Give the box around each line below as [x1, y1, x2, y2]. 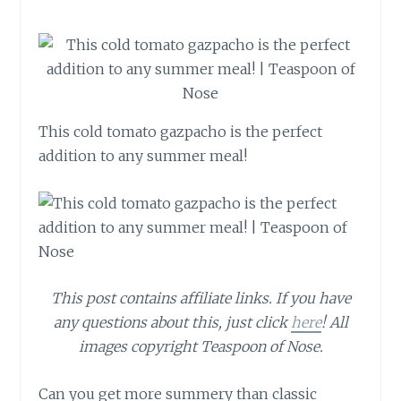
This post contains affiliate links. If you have [50, 289, 351, 308]
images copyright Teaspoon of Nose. [78, 337, 323, 356]
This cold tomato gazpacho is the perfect [38, 123, 323, 141]
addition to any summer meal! [38, 147, 248, 166]
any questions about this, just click [53, 313, 291, 332]
